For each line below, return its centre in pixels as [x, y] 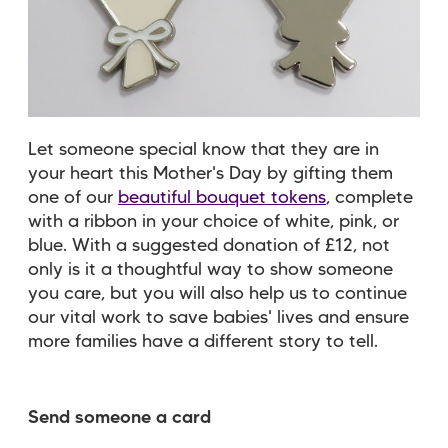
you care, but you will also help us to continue [217, 293]
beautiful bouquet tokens [222, 197]
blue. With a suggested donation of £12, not [209, 245]
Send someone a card [122, 417]
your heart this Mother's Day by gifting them [210, 173]
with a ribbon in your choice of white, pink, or [213, 221]
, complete [369, 197]
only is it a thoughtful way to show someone [210, 269]
